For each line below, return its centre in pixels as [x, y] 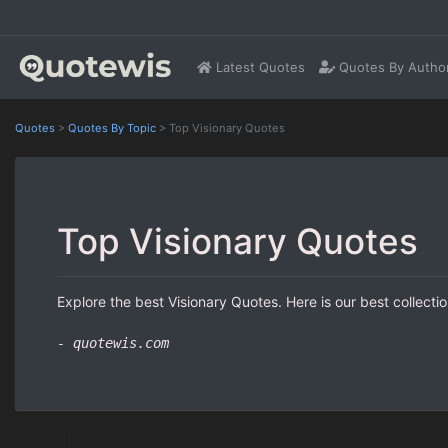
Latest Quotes [259, 66]
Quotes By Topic [112, 127]
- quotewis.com [113, 342]
